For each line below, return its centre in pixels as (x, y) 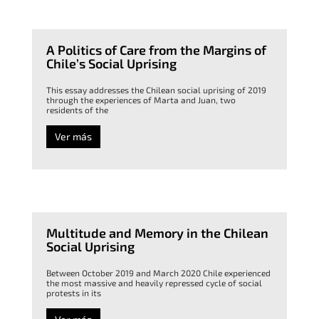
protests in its (73, 293)
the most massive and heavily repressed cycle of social (154, 283)
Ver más (73, 137)
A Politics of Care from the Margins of (156, 50)
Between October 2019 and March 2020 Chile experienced (158, 273)
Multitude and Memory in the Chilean (157, 233)
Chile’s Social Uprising (111, 64)
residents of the (77, 110)
